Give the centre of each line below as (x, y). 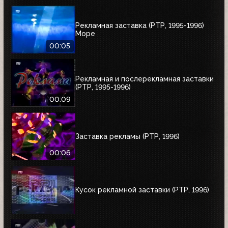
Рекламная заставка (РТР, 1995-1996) (140, 25)
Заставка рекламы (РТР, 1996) (127, 136)
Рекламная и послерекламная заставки (145, 79)
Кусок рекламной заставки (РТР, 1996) (142, 190)
